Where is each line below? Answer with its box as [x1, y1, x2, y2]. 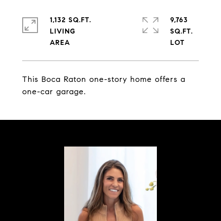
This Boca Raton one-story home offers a [22, 74, 185, 84]
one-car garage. [22, 87, 86, 96]
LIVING [50, 27, 75, 36]
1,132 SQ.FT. [50, 16, 91, 24]
